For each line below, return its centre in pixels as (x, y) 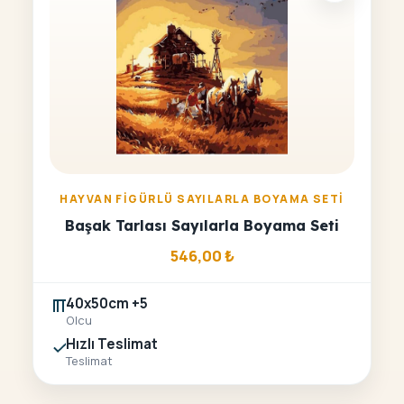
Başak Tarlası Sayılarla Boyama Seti (202, 225)
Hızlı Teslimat (112, 344)
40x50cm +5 (107, 303)
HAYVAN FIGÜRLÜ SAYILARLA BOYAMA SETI (202, 198)
